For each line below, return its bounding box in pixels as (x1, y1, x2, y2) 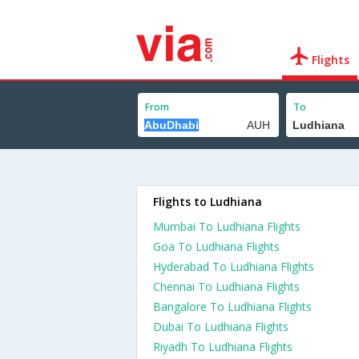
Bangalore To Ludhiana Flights (153, 299, 312, 314)
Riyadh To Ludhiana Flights (153, 339, 292, 354)
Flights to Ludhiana (153, 194, 262, 209)
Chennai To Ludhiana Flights (153, 279, 300, 294)
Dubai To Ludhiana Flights (153, 319, 288, 334)
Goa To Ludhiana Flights (153, 239, 280, 254)
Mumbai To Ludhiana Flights (153, 219, 301, 234)
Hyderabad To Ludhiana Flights (153, 259, 314, 274)
